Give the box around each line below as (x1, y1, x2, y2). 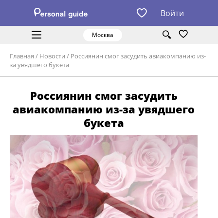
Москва (91, 31, 113, 39)
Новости (39, 52, 65, 61)
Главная (10, 52, 34, 61)
